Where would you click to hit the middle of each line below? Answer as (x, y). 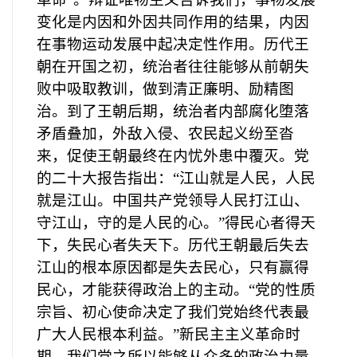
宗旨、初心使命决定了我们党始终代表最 (173, 312)
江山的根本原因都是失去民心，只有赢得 (173, 267)
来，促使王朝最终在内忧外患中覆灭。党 (173, 155)
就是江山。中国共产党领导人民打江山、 (173, 200)
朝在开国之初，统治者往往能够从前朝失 (173, 66)
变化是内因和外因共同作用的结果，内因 (173, 22)
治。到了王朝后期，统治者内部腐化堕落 (173, 111)
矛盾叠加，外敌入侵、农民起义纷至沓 (165, 133)
